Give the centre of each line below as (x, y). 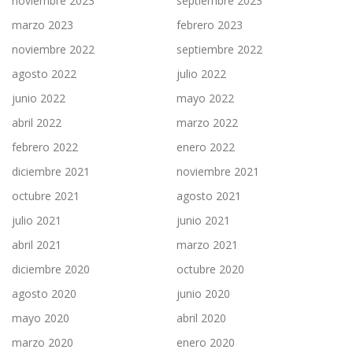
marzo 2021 (207, 245)
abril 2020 (201, 318)
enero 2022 (206, 147)
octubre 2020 (210, 269)
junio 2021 (203, 221)
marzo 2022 (207, 123)
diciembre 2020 (51, 269)
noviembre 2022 (53, 50)
